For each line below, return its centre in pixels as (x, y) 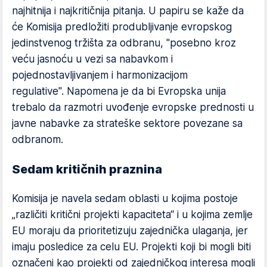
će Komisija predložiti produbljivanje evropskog (122, 27)
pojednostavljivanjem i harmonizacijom (100, 75)
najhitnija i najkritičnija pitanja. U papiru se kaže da (128, 11)
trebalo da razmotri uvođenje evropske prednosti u (133, 107)
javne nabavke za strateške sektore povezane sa (127, 123)
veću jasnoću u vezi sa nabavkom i (92, 59)
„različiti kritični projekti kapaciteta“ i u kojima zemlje (132, 215)
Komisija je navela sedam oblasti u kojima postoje (125, 198)
